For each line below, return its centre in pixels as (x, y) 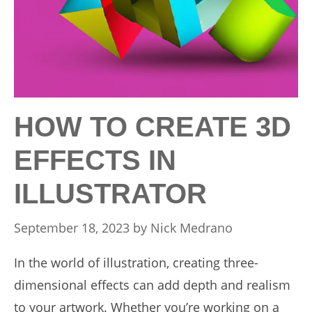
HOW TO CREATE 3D (153, 127)
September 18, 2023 (72, 228)
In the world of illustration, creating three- (136, 263)
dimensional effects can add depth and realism (152, 285)
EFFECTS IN (95, 160)
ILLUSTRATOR (110, 194)
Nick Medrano (192, 228)
